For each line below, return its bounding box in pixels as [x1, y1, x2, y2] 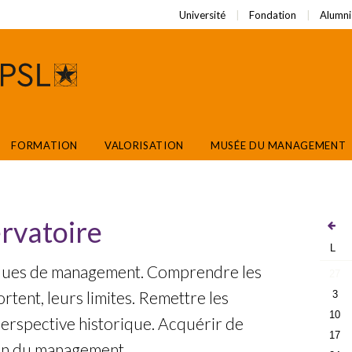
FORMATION [11, 139, 79, 152]
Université [178, 9, 225, 21]
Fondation [248, 9, 296, 21]
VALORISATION [104, 139, 184, 152]
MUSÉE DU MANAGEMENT [210, 139, 346, 152]
